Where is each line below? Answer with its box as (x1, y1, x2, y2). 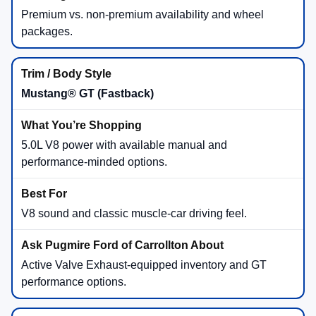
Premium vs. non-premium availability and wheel (21, 8, 264, 20)
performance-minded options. (21, 155, 167, 168)
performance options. (21, 275, 126, 288)
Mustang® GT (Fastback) (21, 87, 154, 99)
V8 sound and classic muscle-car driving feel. (21, 207, 247, 219)
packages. (21, 25, 73, 37)
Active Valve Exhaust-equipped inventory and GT (21, 258, 267, 271)
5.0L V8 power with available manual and (21, 138, 227, 151)
